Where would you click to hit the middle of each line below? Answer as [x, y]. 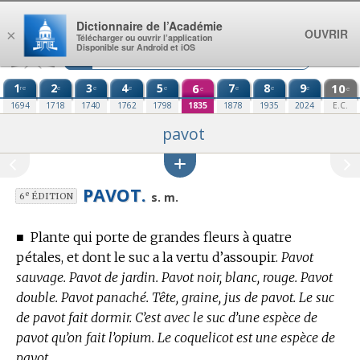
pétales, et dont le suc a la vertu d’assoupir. [147, 258]
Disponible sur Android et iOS [136, 47]
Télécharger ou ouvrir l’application [144, 38]
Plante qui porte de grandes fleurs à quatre [161, 237]
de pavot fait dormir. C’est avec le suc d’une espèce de [167, 318]
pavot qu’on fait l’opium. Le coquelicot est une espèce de [176, 338]
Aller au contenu [62, 14]
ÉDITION [51, 196]
